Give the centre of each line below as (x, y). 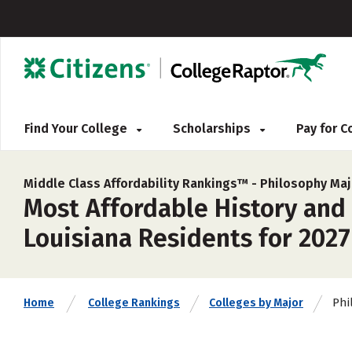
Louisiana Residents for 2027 (187, 238)
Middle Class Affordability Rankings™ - (142, 183)
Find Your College (77, 128)
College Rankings (134, 303)
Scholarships (213, 128)
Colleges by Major (256, 303)
